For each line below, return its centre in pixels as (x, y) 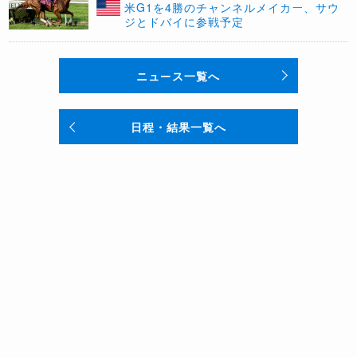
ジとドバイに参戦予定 (184, 22)
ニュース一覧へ (178, 76)
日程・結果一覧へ (178, 127)
